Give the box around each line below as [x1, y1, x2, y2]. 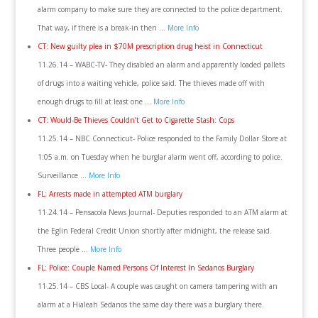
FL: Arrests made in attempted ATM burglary [37, 189, 182, 199]
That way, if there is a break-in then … [37, 23, 168, 33]
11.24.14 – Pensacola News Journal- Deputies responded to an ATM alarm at [37, 207, 287, 217]
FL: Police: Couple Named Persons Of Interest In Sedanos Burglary [37, 263, 254, 273]
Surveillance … [37, 170, 89, 180]
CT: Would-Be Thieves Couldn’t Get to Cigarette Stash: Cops [37, 115, 234, 125]
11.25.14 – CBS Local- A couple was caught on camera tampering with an [37, 281, 278, 291]
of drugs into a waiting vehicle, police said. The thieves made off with [37, 78, 265, 88]
